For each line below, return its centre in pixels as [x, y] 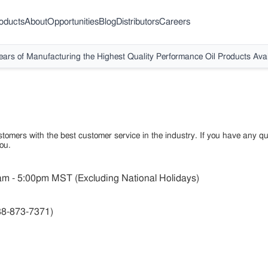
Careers [175, 22]
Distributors [138, 22]
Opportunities [73, 22]
